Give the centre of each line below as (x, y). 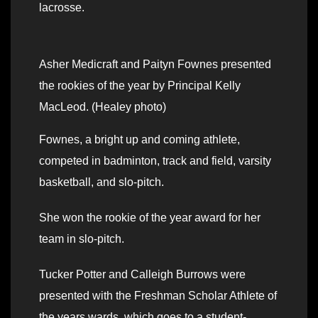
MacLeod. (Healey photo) (103, 107)
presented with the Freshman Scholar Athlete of (158, 296)
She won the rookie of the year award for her (150, 218)
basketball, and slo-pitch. (102, 182)
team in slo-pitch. (82, 239)
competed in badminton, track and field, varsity (155, 161)
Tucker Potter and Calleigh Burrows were (142, 275)
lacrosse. (62, 8)
